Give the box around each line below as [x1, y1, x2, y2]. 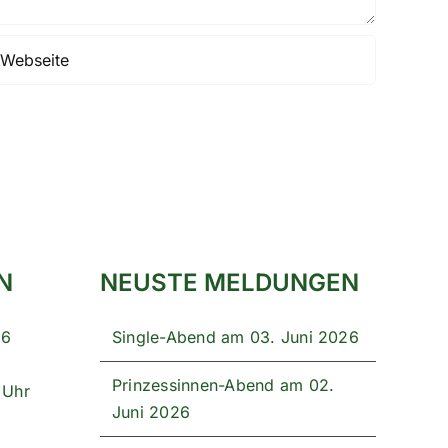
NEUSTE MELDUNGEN [100, 267, 359, 297]
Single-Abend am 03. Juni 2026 [112, 326, 359, 347]
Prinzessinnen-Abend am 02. [112, 374, 335, 395]
